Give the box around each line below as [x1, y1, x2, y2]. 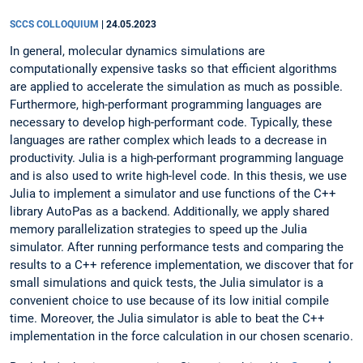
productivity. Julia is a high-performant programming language [10, 151, 344, 166]
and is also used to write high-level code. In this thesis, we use [10, 169, 347, 184]
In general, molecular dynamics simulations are [10, 44, 265, 59]
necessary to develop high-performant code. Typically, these [10, 115, 332, 130]
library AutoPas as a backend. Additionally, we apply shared [10, 204, 329, 220]
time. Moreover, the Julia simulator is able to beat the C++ [10, 311, 325, 327]
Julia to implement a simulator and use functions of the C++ [10, 186, 336, 202]
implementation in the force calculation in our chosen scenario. [10, 329, 353, 344]
